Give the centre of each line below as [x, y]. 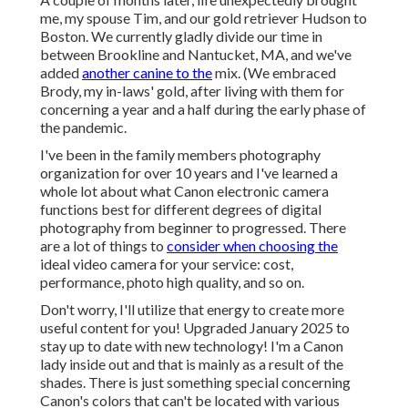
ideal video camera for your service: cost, [167, 264]
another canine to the [147, 73]
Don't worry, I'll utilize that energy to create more [192, 310]
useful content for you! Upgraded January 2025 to [195, 328]
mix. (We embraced [274, 73]
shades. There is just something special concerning [195, 382]
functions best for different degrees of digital [181, 209]
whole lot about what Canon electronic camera [184, 191]
